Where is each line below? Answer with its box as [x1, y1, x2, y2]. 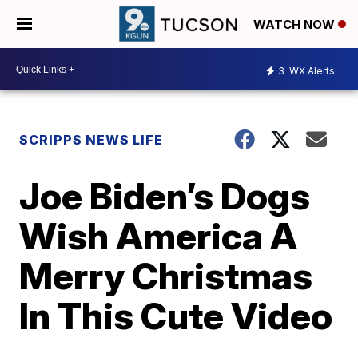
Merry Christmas [19, 253, 313, 298]
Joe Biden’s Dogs [19, 173, 311, 218]
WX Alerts [287, 64, 335, 77]
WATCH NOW [253, 17, 338, 33]
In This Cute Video [19, 293, 333, 338]
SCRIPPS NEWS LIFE [19, 132, 164, 148]
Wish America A [19, 213, 298, 258]
